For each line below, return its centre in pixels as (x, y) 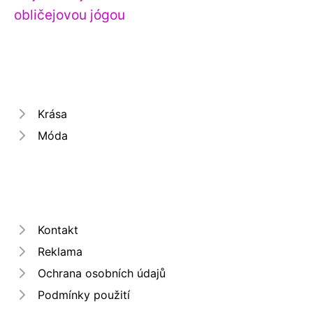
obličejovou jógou (70, 14)
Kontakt (58, 230)
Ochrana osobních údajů (102, 273)
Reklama (60, 251)
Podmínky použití (84, 294)
